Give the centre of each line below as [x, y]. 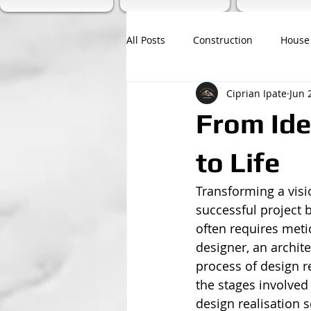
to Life [238, 162]
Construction [223, 40]
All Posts [146, 40]
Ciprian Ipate [257, 93]
